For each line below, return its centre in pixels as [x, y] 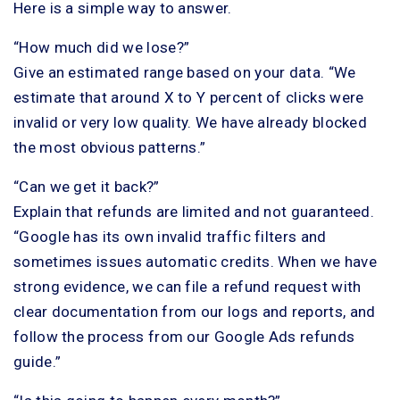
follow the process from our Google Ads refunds [184, 336]
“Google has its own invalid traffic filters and [170, 236]
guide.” [37, 361]
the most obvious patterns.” [110, 147]
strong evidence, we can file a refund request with [187, 286]
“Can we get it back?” [87, 186]
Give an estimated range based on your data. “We [185, 72]
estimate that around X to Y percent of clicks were [189, 97]
